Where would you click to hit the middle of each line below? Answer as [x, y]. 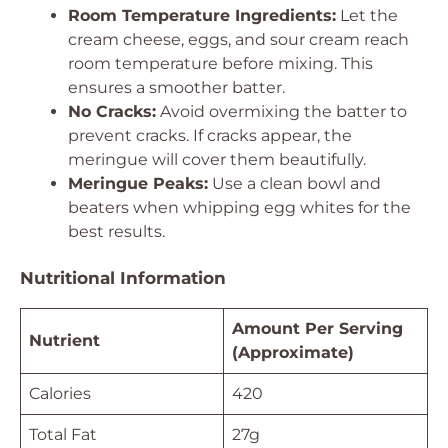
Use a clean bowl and [294, 183]
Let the [367, 15]
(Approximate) [293, 352]
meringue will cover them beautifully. [217, 159]
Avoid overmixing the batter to [281, 111]
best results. [116, 231]
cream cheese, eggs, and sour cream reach [238, 39]
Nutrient [64, 340]
